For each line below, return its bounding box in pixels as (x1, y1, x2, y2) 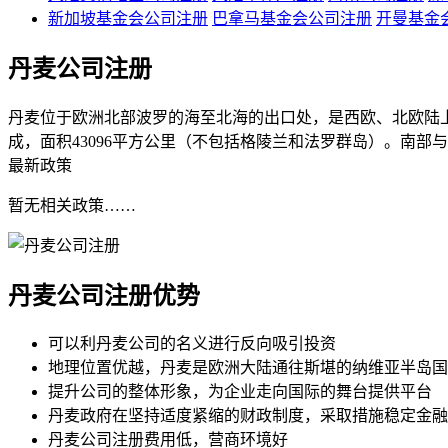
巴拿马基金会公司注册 (212, 9, 372, 27)
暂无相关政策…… (8, 196, 136, 214)
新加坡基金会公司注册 (48, 9, 208, 27)
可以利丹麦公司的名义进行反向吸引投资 (48, 335, 336, 353)
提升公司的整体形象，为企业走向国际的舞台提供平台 (48, 383, 432, 401)
